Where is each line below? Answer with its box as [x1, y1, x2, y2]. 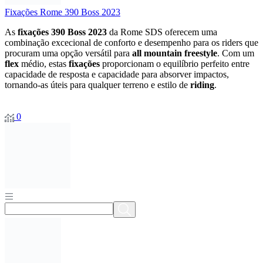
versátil [85, 48, 114, 59]
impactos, [194, 69, 229, 80]
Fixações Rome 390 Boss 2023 [5, 7, 120, 18]
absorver [160, 69, 194, 80]
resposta [59, 69, 92, 80]
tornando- [5, 80, 41, 90]
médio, [21, 59, 49, 69]
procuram [5, 48, 42, 59]
